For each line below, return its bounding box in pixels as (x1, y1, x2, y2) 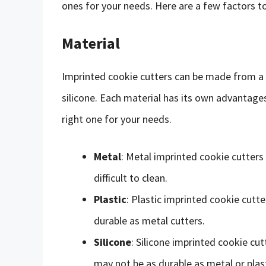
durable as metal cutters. (94, 213, 205, 227)
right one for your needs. (62, 112, 172, 126)
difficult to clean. (94, 170, 167, 185)
